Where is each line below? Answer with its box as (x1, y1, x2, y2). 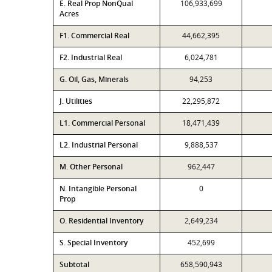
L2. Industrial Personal (59, 140, 138, 150)
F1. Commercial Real (59, 30, 129, 41)
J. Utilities (59, 96, 92, 106)
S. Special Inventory (59, 237, 127, 248)
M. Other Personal (59, 161, 123, 172)
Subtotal (59, 259, 89, 270)
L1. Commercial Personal (59, 118, 145, 128)
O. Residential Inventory (59, 216, 143, 226)
